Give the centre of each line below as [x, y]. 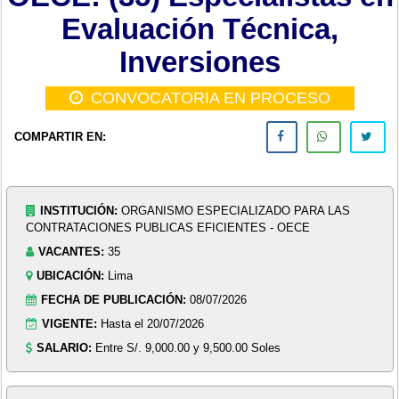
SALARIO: [65, 347]
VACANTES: [72, 251]
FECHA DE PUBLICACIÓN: [114, 299]
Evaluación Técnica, [200, 29]
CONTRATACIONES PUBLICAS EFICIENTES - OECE [168, 227]
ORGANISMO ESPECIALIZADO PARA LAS [236, 210]
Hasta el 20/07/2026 [153, 323]
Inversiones [200, 62]
